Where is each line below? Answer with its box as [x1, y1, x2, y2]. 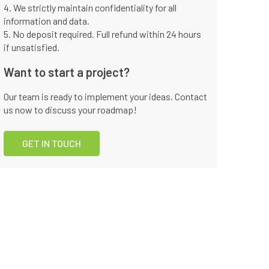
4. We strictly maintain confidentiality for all [4, 2, 177, 13]
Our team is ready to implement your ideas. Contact [4, 91, 207, 102]
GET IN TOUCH [22, 138, 81, 149]
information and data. [4, 15, 89, 26]
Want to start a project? [4, 65, 130, 79]
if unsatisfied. [4, 41, 59, 53]
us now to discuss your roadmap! [4, 104, 137, 115]
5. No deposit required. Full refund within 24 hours [4, 28, 201, 40]
